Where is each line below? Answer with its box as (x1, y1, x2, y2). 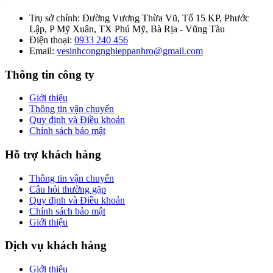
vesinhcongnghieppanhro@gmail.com (57, 45, 203, 56)
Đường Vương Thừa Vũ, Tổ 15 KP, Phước (80, 12, 249, 23)
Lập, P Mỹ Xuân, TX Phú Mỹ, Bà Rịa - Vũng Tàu (29, 23, 225, 34)
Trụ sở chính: (29, 12, 80, 23)
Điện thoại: (29, 34, 72, 45)
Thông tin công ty (5, 68, 94, 81)
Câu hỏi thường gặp (29, 183, 106, 194)
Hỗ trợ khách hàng (5, 148, 101, 161)
